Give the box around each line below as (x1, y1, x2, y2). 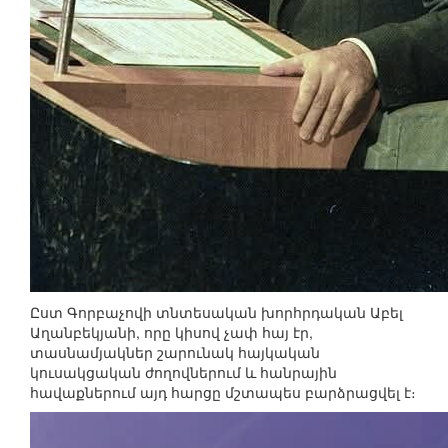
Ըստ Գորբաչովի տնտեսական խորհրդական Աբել (30, 302, 403, 323)
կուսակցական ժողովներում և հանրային (30, 362, 337, 383)
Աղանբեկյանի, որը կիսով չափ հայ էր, (30, 322, 313, 343)
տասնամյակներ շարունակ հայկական (30, 342, 320, 363)
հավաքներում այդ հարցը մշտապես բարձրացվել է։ (30, 382, 416, 403)
